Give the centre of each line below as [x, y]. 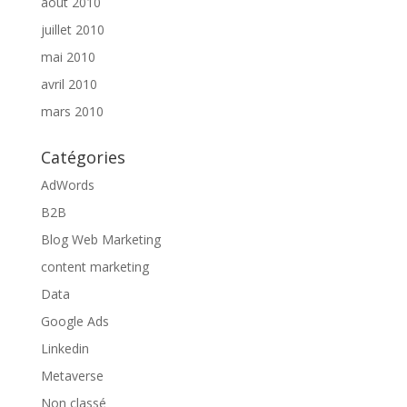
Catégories [83, 157]
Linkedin [65, 348]
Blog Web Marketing [100, 239]
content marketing [94, 267]
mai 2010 [68, 57]
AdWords [67, 185]
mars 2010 [72, 111]
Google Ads [74, 321]
